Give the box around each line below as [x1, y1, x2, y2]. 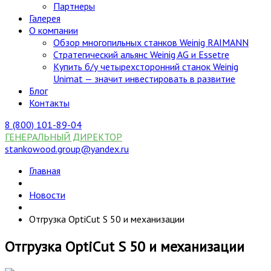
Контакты [29, 97, 70, 109]
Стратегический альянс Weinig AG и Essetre [53, 48, 229, 60]
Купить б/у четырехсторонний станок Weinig [53, 60, 238, 73]
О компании [29, 24, 78, 36]
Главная [29, 165, 60, 177]
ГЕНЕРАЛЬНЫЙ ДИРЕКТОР [5, 131, 122, 143]
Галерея [29, 12, 60, 24]
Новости [29, 189, 65, 201]
